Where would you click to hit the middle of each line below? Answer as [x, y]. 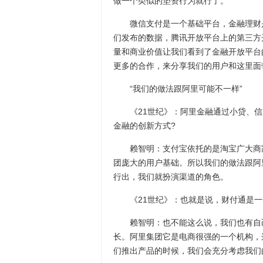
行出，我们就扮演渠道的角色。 [171, 177]
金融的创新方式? [144, 126]
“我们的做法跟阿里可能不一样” [178, 89]
